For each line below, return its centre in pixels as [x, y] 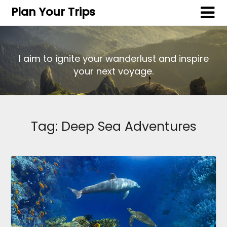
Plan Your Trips [53, 12]
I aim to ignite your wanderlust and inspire [113, 59]
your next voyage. [113, 71]
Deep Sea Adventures [129, 126]
